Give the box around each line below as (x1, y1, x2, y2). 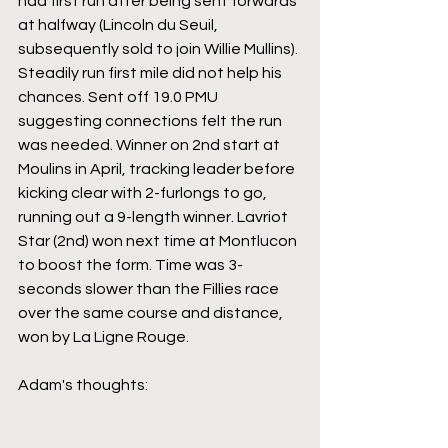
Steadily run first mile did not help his (18, 65, 285, 82)
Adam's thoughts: (18, 377, 148, 394)
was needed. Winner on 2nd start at (18, 137, 283, 154)
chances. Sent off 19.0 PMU (18, 89, 221, 106)
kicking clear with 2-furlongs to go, (18, 185, 270, 202)
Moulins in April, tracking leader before (18, 161, 298, 178)
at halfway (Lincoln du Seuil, (18, 17, 221, 34)
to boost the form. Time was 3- (18, 257, 243, 274)
